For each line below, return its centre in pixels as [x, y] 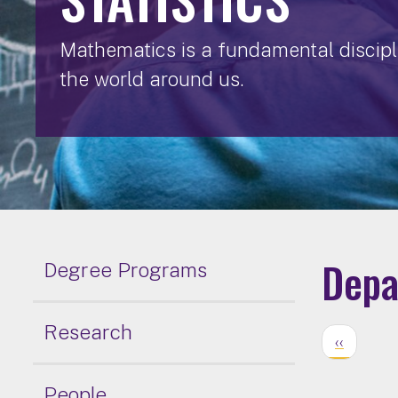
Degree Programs [125, 270]
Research [88, 332]
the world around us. [151, 79]
